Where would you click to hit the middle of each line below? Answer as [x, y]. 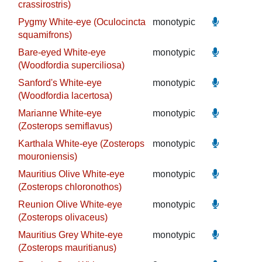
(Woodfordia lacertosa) [65, 96]
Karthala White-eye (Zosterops [81, 144]
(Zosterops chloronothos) [70, 187]
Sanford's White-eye [60, 83]
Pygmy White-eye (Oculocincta [82, 22]
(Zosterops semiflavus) [65, 126]
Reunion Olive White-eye [70, 204]
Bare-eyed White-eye [62, 52]
